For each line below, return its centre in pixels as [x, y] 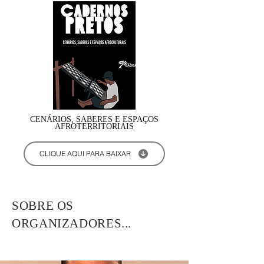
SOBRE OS [43, 205]
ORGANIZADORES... [72, 223]
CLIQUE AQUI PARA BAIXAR [85, 154]
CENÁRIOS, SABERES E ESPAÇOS [94, 119]
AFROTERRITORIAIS [94, 126]
